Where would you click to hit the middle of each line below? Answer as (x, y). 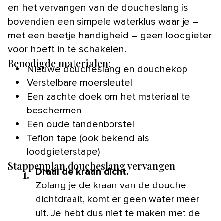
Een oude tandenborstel (80, 124)
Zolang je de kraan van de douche (111, 185)
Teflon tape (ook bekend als (88, 138)
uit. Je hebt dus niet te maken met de (118, 213)
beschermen (54, 110)
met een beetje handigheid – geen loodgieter (110, 35)
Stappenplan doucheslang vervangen (92, 165)
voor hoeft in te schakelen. (67, 49)
